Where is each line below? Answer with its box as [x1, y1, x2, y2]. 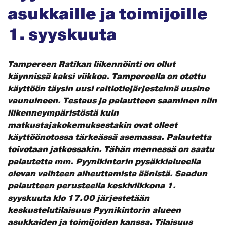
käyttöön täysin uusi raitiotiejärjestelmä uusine [8, 83, 209, 94]
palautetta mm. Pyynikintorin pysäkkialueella [8, 156, 201, 167]
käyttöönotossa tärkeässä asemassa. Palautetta [8, 132, 211, 143]
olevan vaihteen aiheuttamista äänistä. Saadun [8, 168, 207, 179]
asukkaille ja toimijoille [8, 4, 208, 25]
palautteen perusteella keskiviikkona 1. [8, 180, 176, 192]
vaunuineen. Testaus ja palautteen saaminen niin [8, 95, 217, 106]
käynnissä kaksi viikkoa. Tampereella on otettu [8, 71, 206, 82]
